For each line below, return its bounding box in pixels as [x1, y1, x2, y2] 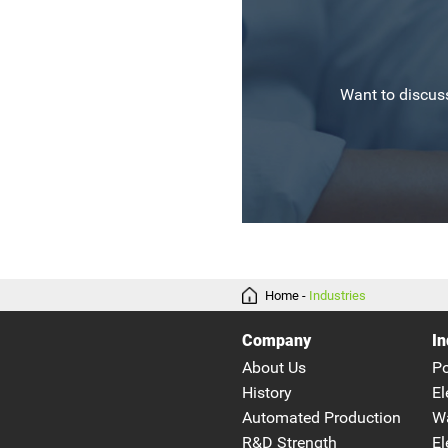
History [241, 384, 292, 403]
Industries [309, 287, 367, 303]
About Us [241, 359, 306, 378]
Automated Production [241, 409, 401, 428]
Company [241, 332, 311, 351]
